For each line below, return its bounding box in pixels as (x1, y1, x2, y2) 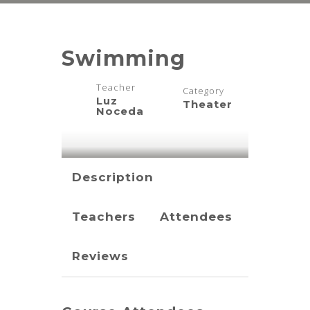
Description (72, 170, 154, 184)
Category (183, 84, 224, 97)
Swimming (62, 46, 185, 71)
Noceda (96, 104, 144, 118)
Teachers (72, 210, 136, 224)
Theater (183, 98, 232, 111)
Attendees (160, 210, 232, 224)
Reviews (72, 249, 129, 263)
